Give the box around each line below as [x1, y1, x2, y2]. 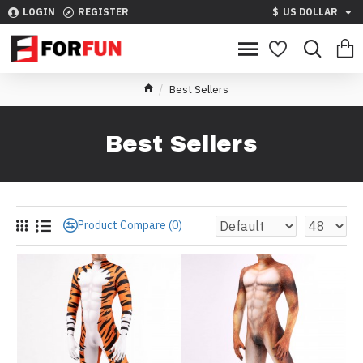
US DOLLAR [283, 6, 338, 18]
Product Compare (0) [78, 218, 182, 233]
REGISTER [78, 6, 129, 18]
